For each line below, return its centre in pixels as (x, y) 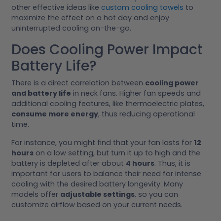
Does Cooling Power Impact (107, 50)
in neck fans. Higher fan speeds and (136, 93)
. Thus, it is (172, 164)
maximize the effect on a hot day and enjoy (90, 18)
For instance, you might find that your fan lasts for (103, 143)
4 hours (140, 164)
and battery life (41, 93)
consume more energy (55, 114)
